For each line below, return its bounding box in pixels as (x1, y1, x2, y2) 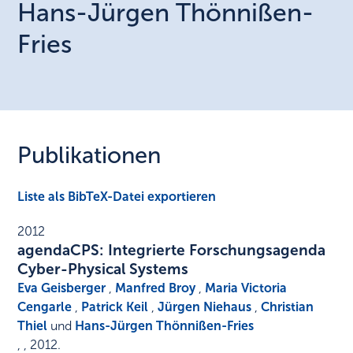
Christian (261, 299, 314, 315)
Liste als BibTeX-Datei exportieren (17, 189, 217, 205)
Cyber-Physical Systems (17, 260, 189, 279)
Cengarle (17, 299, 72, 315)
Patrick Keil (81, 299, 149, 315)
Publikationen (17, 142, 162, 170)
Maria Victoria (205, 281, 288, 296)
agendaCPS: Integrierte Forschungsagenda (17, 241, 326, 260)
